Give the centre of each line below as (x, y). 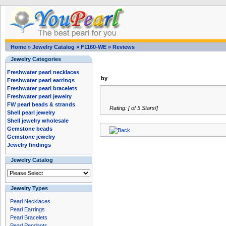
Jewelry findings (29, 145)
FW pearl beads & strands (41, 104)
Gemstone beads (30, 129)
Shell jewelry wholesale (38, 121)
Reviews (124, 47)
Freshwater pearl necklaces (43, 72)
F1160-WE (94, 47)
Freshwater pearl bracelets (42, 88)
